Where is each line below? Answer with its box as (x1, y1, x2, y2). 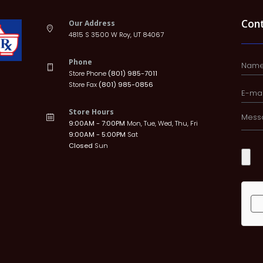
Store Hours (68, 107, 114, 117)
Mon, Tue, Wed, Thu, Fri (126, 119, 198, 129)
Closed (68, 141, 95, 151)
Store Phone (68, 69, 108, 79)
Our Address (68, 18, 115, 28)
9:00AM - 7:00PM (68, 119, 127, 129)
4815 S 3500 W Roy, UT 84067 (68, 29, 164, 39)
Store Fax (68, 80, 99, 90)
